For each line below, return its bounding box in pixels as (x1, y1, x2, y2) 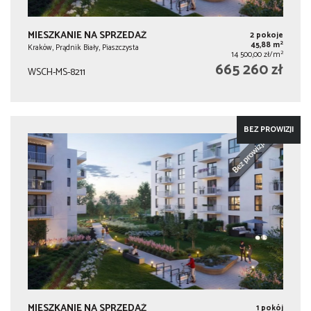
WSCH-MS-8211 (28, 65, 85, 81)
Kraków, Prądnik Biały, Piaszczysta (28, 42, 139, 55)
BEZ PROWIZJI (244, 124, 294, 137)
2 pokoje (249, 29, 283, 42)
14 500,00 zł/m (230, 49, 280, 62)
